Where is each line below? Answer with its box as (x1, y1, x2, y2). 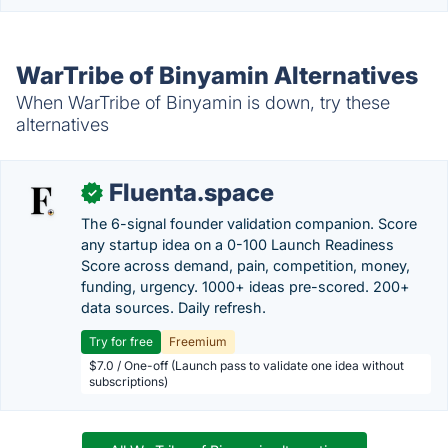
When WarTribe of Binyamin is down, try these (16, 92, 390, 113)
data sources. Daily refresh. (81, 299, 266, 316)
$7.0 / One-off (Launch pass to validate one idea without (89, 358, 404, 373)
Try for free (89, 334, 153, 349)
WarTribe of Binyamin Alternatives (16, 61, 418, 90)
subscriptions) (89, 374, 168, 389)
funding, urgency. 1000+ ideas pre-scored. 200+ (81, 278, 410, 295)
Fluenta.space (109, 178, 274, 207)
